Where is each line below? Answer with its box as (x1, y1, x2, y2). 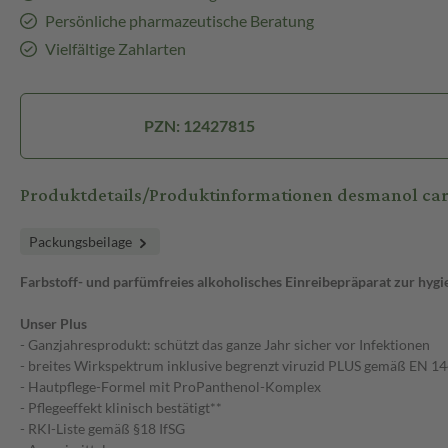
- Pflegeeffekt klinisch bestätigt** (20, 399, 222, 417)
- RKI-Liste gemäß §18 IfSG (20, 420, 185, 438)
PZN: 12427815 (144, 116, 255, 136)
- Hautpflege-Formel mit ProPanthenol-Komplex (20, 378, 321, 396)
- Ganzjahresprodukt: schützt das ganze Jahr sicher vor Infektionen (20, 336, 430, 354)
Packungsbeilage (29, 233, 135, 251)
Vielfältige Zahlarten (44, 39, 186, 59)
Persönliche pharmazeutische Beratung (44, 11, 314, 31)
